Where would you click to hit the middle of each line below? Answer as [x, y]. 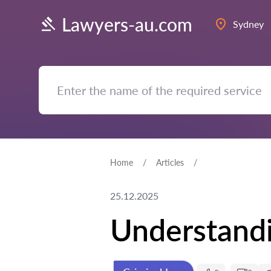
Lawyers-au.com [127, 24]
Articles [170, 162]
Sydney [248, 24]
